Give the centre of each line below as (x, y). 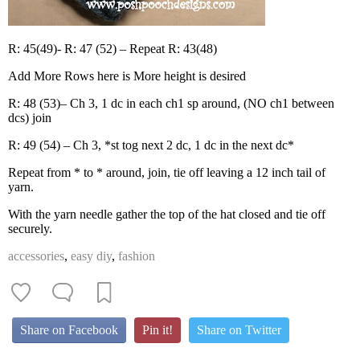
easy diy (91, 256)
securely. (30, 228)
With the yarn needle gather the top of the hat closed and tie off (167, 214)
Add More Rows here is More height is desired (127, 76)
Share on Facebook (69, 329)
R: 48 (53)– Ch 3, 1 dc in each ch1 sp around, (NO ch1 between (171, 103)
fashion (137, 256)
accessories (36, 256)
